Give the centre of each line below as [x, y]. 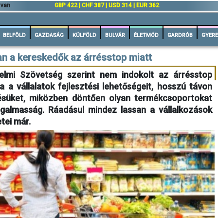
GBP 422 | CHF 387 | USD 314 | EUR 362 [107, 5]
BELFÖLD [14, 35]
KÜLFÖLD [84, 35]
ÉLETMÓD [146, 35]
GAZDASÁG [49, 35]
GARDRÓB [180, 35]
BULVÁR [115, 35]
